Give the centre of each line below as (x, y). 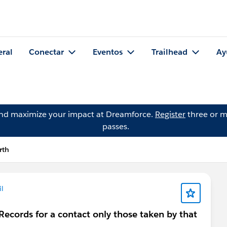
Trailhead (169, 52)
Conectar (46, 52)
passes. (116, 126)
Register (170, 114)
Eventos (108, 52)
